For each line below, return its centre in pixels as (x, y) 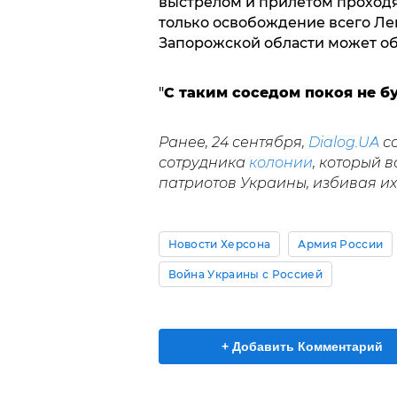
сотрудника (203, 163)
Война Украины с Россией (245, 275)
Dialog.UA (343, 143)
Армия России (341, 245)
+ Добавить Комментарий (302, 347)
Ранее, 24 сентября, (233, 143)
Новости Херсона (219, 245)
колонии (280, 163)
